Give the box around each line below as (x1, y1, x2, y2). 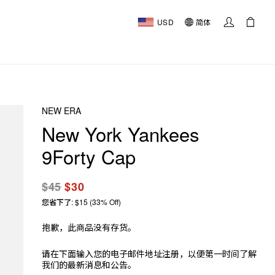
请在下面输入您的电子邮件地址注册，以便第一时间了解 (42, 247, 257, 260)
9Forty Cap (42, 142, 136, 170)
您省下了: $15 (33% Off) (42, 196, 121, 207)
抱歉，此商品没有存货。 (42, 221, 136, 233)
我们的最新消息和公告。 (42, 258, 136, 271)
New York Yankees (42, 120, 199, 147)
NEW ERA (42, 104, 81, 117)
